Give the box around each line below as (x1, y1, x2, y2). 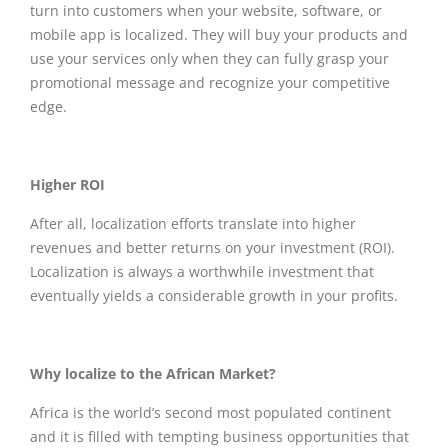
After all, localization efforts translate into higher (30, 213, 356, 233)
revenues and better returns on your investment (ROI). (30, 237, 395, 257)
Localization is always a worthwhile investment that (30, 261, 374, 281)
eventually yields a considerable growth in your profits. (30, 285, 398, 305)
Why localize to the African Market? (30, 363, 276, 383)
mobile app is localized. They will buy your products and (30, 24, 408, 44)
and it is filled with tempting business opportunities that (30, 426, 409, 446)
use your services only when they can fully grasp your (30, 48, 389, 68)
